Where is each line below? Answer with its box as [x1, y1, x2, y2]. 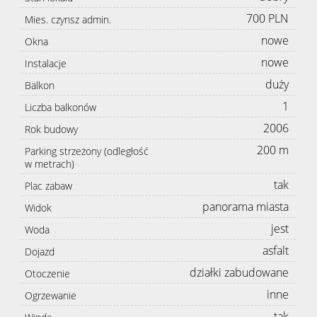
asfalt [263, 243, 289, 259]
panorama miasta [202, 199, 289, 215]
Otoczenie [25, 267, 70, 281]
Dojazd [25, 245, 54, 259]
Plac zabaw [25, 179, 72, 193]
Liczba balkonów [25, 100, 96, 115]
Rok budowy [25, 122, 78, 137]
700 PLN [246, 11, 289, 27]
